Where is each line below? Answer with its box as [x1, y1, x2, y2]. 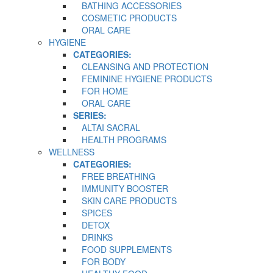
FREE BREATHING [73, 169, 155, 182]
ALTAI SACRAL [73, 121, 140, 133]
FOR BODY [73, 255, 126, 268]
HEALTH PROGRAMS [73, 133, 166, 146]
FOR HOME [73, 84, 128, 97]
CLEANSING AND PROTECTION [73, 60, 208, 73]
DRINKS [73, 230, 113, 243]
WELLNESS [49, 145, 94, 158]
